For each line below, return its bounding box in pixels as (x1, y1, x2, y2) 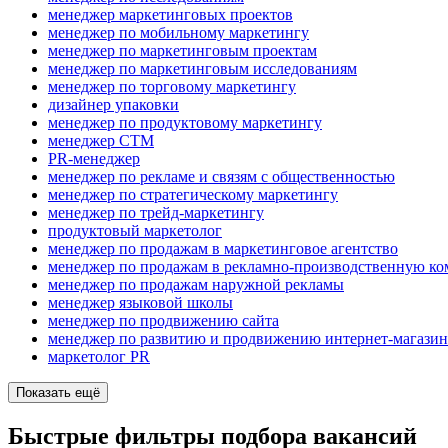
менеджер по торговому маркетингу (48, 78, 296, 96)
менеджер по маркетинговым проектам (48, 42, 317, 60)
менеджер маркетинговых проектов (48, 6, 293, 24)
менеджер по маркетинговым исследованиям (48, 60, 357, 78)
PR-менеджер (48, 150, 140, 168)
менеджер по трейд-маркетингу (48, 204, 264, 222)
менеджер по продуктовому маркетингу (48, 114, 322, 132)
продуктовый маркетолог (48, 222, 222, 240)
